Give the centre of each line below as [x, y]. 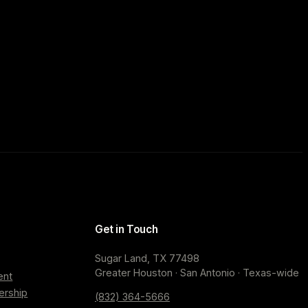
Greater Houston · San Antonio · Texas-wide [197, 272]
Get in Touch [126, 229]
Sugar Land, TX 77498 [147, 258]
